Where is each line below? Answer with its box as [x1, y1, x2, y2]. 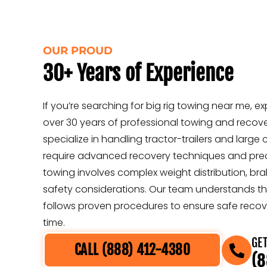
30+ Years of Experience [43, 60, 234, 87]
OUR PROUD [43, 44, 113, 58]
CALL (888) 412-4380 [74, 241, 191, 259]
